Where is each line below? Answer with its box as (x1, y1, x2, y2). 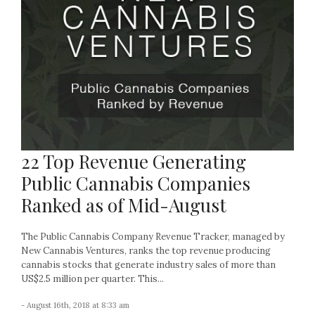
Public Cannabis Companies (21, 170, 250, 195)
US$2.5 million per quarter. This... (21, 272, 164, 285)
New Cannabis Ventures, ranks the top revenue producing (21, 244, 271, 257)
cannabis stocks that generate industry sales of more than (21, 258, 276, 271)
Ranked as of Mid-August (21, 192, 226, 217)
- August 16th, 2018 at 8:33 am (21, 300, 129, 310)
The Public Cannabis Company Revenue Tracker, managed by (21, 230, 285, 243)
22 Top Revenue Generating (21, 148, 246, 174)
